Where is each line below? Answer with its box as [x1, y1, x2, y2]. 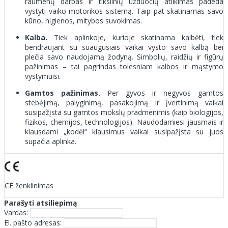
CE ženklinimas [5, 180, 53, 190]
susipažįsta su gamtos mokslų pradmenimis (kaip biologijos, [25, 107, 223, 117]
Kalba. [25, 32, 47, 42]
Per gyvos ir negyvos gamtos [100, 88, 223, 98]
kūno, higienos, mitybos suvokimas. [25, 15, 142, 25]
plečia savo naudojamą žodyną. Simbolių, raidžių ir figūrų [25, 51, 223, 62]
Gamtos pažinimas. [25, 88, 100, 98]
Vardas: [4, 207, 28, 217]
